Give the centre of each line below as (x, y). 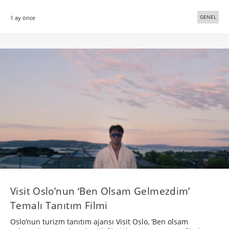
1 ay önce (23, 18)
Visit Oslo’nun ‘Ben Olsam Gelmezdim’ (100, 191)
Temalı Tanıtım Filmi (59, 205)
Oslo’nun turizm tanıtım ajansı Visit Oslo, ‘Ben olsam (99, 221)
